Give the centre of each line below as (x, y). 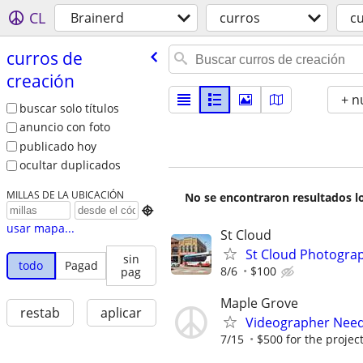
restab (40, 313)
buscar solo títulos (69, 108)
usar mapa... (40, 228)
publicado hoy (58, 146)
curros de (44, 58)
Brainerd (97, 18)
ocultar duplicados (70, 165)
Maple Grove (259, 303)
